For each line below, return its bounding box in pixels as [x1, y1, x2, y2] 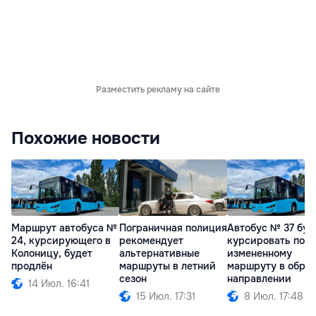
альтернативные [119, 247, 200, 260]
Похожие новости [11, 127, 160, 149]
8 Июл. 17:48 [244, 290, 303, 303]
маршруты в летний [119, 260, 216, 273]
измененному [227, 247, 292, 260]
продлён [11, 260, 52, 273]
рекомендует [119, 234, 183, 248]
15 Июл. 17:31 [136, 290, 195, 303]
